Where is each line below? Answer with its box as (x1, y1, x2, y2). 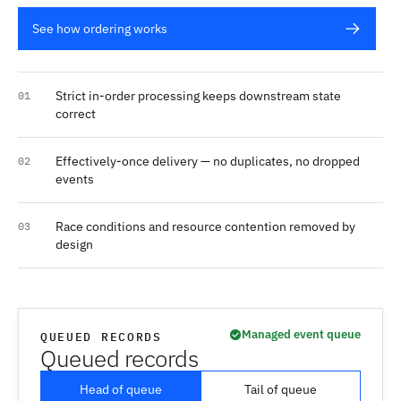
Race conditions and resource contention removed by (55, 218, 355, 235)
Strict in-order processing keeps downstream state (55, 88, 341, 104)
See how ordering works (32, 21, 167, 37)
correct (55, 106, 96, 122)
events (55, 171, 94, 187)
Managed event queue (242, 327, 361, 342)
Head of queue (79, 381, 162, 397)
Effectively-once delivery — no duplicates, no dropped (55, 153, 360, 169)
